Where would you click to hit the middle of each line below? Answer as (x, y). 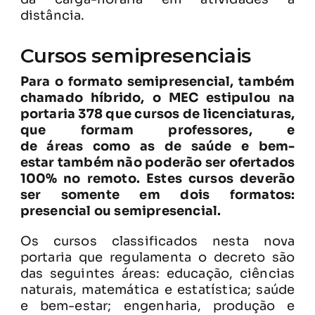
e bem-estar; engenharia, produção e (157, 306)
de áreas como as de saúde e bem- (157, 146)
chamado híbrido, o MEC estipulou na (157, 97)
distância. (52, 15)
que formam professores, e (157, 130)
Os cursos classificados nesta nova (157, 241)
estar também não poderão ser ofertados (157, 162)
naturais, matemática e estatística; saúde (157, 289)
